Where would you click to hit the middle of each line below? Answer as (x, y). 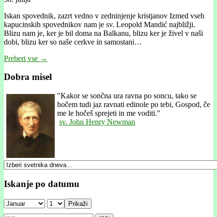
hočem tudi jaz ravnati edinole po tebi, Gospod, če (134, 105)
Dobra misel (28, 77)
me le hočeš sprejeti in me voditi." (109, 113)
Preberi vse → (26, 58)
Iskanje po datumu (42, 184)
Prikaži (78, 203)
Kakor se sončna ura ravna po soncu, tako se (129, 96)
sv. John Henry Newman (97, 122)
